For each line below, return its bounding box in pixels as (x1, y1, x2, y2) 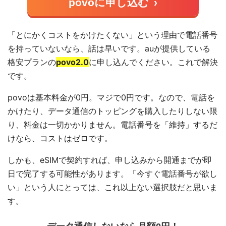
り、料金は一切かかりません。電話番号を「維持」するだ (8, 120, 218, 130)
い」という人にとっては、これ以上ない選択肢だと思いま (8, 182, 218, 193)
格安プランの (8, 57, 56, 68)
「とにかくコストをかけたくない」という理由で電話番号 (8, 30, 218, 40)
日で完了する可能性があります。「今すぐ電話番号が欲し (8, 168, 218, 179)
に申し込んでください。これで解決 (89, 57, 218, 68)
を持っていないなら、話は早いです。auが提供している (8, 43, 211, 54)
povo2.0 (56, 57, 89, 68)
